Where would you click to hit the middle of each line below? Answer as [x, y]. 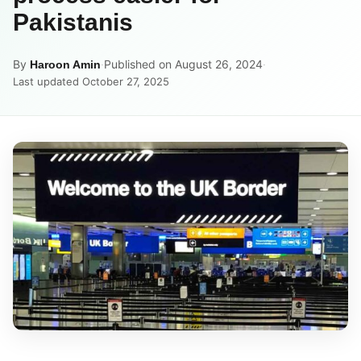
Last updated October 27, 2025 [91, 81]
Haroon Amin [65, 64]
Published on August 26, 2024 [183, 64]
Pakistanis [73, 22]
